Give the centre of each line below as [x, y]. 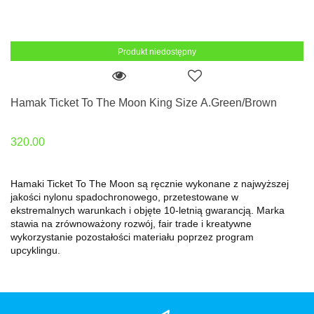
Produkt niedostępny [157, 52]
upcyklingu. [35, 250]
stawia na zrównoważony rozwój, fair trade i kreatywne [131, 223]
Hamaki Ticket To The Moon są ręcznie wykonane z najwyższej [150, 183]
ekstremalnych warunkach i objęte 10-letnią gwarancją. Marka [148, 210]
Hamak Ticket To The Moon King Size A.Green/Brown [144, 103]
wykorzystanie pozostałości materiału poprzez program [132, 237]
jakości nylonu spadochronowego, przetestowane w [124, 197]
